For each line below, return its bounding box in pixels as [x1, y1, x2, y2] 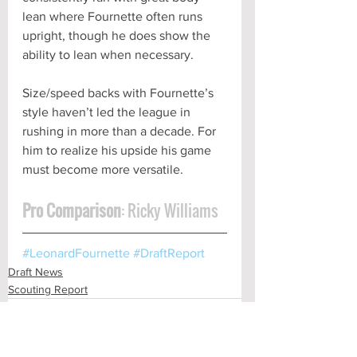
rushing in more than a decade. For [22, 124, 219, 138]
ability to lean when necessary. [22, 47, 197, 61]
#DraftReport [133, 245, 205, 260]
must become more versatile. [22, 162, 183, 176]
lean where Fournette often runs [22, 9, 206, 23]
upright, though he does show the [22, 28, 214, 42]
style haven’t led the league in [22, 104, 194, 119]
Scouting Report [8, 282, 88, 296]
